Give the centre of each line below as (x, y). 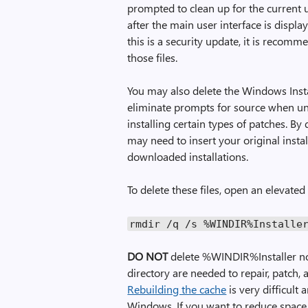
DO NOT (148, 256)
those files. (153, 57)
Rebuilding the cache (177, 289)
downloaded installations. (188, 156)
